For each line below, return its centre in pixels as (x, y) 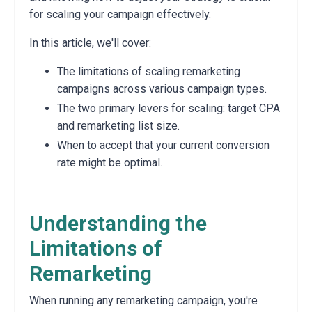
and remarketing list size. (118, 125)
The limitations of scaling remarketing (149, 71)
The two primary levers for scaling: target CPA (169, 108)
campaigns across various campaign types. (162, 88)
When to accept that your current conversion (163, 146)
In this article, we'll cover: (90, 42)
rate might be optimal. (110, 163)
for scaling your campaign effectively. (120, 14)
